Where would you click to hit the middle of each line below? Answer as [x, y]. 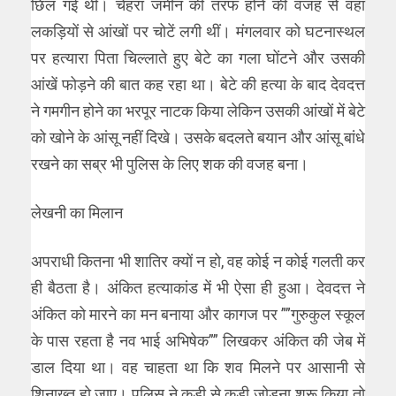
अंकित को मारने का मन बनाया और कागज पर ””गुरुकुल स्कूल [198, 314]
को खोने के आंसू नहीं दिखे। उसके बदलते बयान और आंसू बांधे [198, 137]
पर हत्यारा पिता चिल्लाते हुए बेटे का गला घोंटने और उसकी [198, 57]
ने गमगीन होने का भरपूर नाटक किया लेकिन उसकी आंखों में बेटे [198, 110]
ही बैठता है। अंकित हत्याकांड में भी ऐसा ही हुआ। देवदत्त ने [198, 287]
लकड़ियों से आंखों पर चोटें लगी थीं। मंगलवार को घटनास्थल [198, 31]
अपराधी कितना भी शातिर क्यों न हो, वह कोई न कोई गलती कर [198, 261]
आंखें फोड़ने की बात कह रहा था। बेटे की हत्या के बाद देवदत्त [198, 84]
